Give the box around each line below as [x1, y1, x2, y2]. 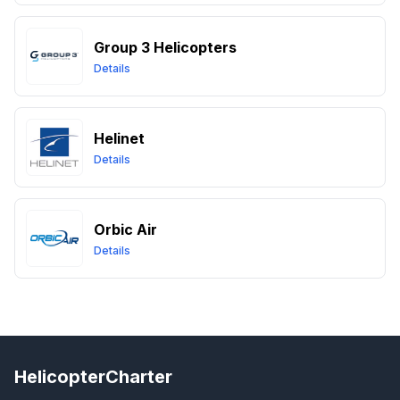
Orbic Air [94, 221, 157, 238]
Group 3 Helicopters [94, 38, 237, 56]
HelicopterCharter [14, 366, 172, 387]
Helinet [94, 129, 145, 147]
